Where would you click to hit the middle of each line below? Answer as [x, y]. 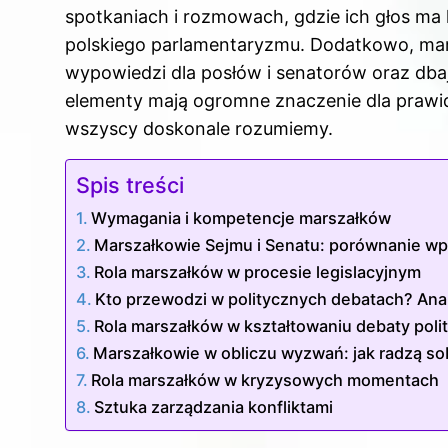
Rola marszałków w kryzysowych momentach [265, 380]
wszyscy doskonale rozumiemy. [199, 129]
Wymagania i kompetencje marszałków [241, 218]
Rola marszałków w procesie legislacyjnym [258, 272]
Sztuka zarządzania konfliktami [214, 407]
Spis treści [130, 185]
